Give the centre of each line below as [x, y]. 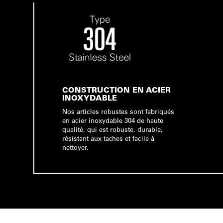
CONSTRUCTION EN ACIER [117, 90]
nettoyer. [76, 147]
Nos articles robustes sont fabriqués [118, 111]
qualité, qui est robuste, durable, [113, 129]
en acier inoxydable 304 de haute [113, 120]
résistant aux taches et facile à [109, 138]
